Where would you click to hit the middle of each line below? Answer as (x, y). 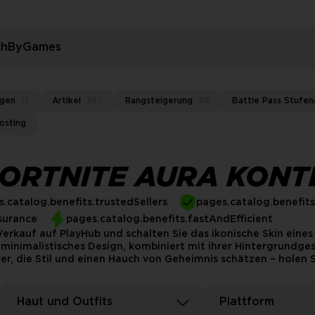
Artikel (66, 101)
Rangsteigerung (159, 101)
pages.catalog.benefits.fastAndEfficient (169, 219)
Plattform (247, 302)
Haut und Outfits (65, 302)
